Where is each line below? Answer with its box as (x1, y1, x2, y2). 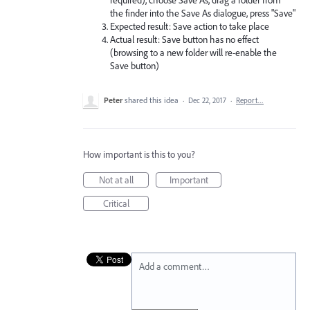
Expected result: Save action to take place (110, 19, 270, 33)
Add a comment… (139, 259, 210, 273)
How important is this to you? (83, 147, 195, 161)
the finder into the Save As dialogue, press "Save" (110, 6, 296, 19)
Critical (102, 197, 129, 210)
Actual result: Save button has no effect (110, 33, 259, 46)
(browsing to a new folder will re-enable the (110, 46, 277, 59)
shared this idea (125, 94, 181, 105)
